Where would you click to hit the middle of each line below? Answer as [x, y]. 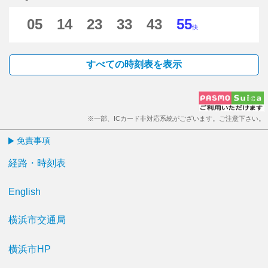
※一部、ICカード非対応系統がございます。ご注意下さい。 [176, 118]
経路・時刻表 [37, 163]
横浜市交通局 [37, 220]
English [25, 192]
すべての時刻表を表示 [134, 64]
